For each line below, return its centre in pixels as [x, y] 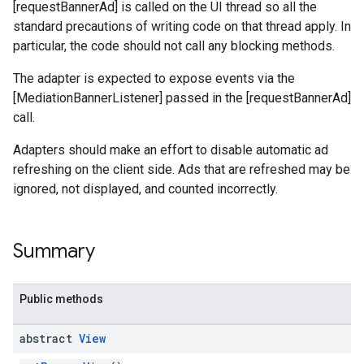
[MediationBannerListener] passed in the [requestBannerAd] [182, 98]
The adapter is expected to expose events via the [154, 78]
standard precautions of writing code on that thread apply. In [182, 26]
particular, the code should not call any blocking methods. [174, 46]
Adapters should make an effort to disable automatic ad [171, 150]
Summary [54, 251]
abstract [49, 338]
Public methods [61, 299]
